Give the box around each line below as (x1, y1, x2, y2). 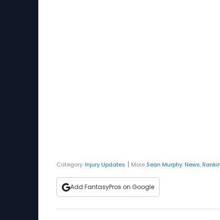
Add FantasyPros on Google (70, 183, 154, 191)
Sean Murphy (146, 161, 182, 168)
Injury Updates (85, 161, 125, 168)
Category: (56, 161, 85, 168)
